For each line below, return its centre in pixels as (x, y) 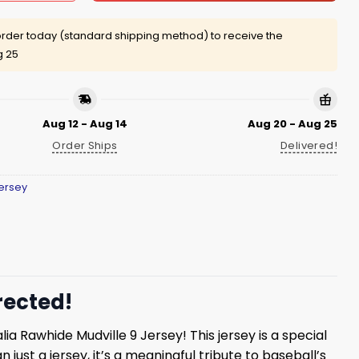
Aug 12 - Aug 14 (85, 124)
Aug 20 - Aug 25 (292, 124)
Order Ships (85, 145)
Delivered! (309, 145)
